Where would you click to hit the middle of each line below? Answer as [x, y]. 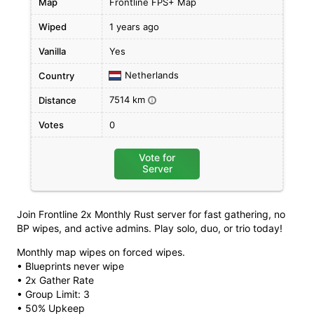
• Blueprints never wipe [70, 266]
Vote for [157, 157]
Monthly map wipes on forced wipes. [101, 252]
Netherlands [152, 75]
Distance [57, 100]
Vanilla [52, 51]
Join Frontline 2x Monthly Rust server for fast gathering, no [151, 214]
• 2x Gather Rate [55, 280]
